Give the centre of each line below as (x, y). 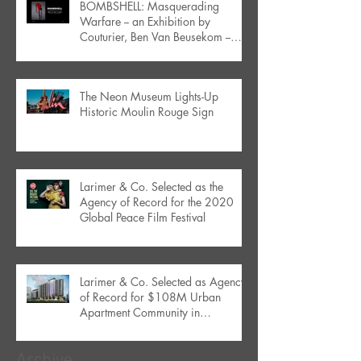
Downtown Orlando (128, 328)
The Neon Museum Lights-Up (149, 97)
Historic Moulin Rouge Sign (147, 112)
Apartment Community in (140, 313)
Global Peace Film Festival (143, 218)
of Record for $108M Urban (150, 297)
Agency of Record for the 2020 (157, 202)
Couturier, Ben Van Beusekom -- (155, 37)
